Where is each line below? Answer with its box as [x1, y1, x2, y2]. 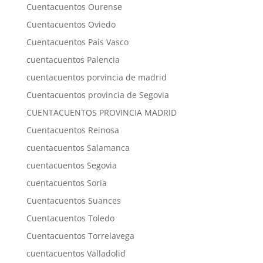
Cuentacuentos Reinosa [26, 124, 119, 136]
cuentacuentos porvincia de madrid [26, 72, 167, 83]
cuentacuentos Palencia [26, 54, 120, 65]
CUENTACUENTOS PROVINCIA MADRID [26, 107, 177, 118]
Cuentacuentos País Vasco [26, 36, 129, 48]
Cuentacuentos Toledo [26, 213, 114, 224]
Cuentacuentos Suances [26, 195, 121, 206]
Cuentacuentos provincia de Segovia [26, 89, 169, 100]
